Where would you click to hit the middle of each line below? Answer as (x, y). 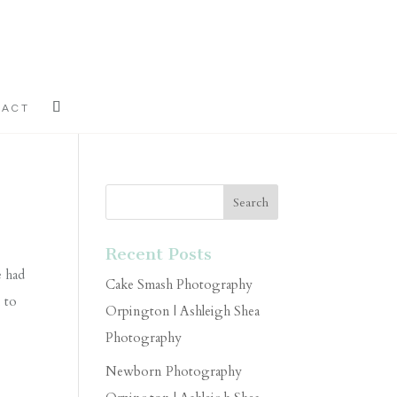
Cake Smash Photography (179, 284)
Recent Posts (159, 254)
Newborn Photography (174, 371)
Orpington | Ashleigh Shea (183, 311)
